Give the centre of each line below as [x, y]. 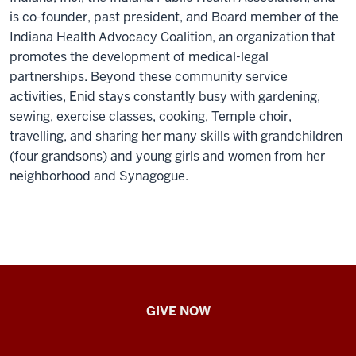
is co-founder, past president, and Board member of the [174, 17]
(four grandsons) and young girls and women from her [167, 156]
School [44, 331]
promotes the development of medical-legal [139, 57]
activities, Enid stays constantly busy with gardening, [165, 97]
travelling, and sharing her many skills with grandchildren [176, 136]
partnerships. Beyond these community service [149, 77]
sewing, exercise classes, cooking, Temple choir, [151, 116]
